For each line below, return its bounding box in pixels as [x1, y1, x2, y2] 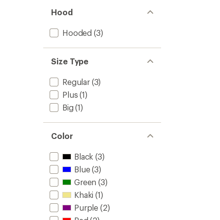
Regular [62, 77, 90, 86]
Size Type [51, 56, 89, 66]
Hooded [62, 28, 92, 37]
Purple [74, 203, 99, 212]
